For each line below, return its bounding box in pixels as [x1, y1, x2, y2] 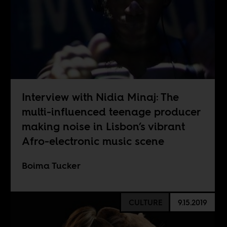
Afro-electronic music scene [21, 134, 164, 148]
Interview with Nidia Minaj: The [21, 90, 179, 104]
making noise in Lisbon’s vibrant [21, 119, 185, 134]
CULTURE [128, 197, 163, 208]
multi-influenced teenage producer [21, 104, 201, 119]
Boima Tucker [21, 159, 81, 172]
